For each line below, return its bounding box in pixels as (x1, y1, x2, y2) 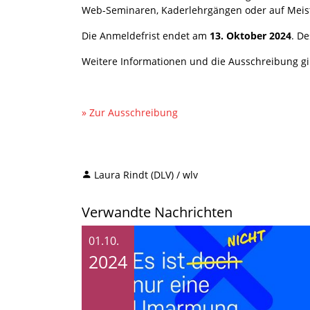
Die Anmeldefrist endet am (82, 28, 210, 42)
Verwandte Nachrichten (82, 202, 232, 221)
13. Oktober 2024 (210, 28, 291, 42)
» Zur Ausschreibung (82, 105, 181, 119)
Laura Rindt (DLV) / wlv (94, 167, 198, 181)
